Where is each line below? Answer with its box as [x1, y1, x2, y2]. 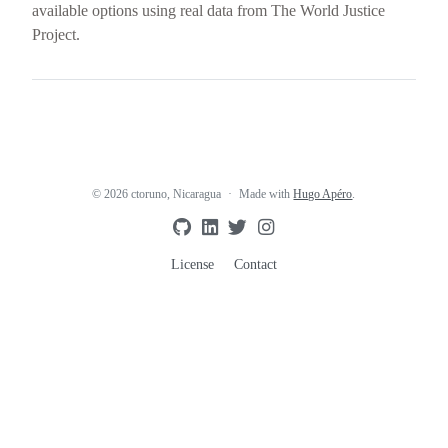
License [170, 257, 214, 273]
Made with [236, 187, 294, 202]
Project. [32, 26, 80, 44]
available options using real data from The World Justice [32, 2, 385, 20]
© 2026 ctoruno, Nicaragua [92, 187, 225, 202]
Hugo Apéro [293, 187, 353, 202]
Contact [233, 257, 277, 273]
